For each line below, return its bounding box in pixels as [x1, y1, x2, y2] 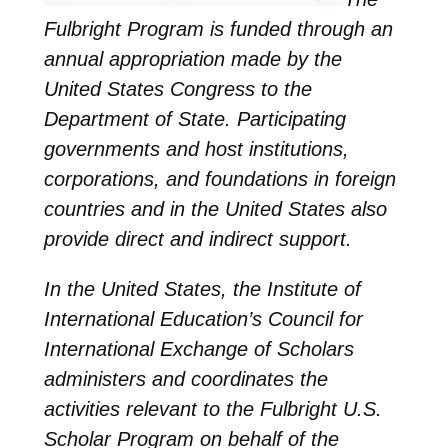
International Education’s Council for [43, 307, 363, 330]
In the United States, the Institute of [43, 277, 361, 300]
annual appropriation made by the [43, 47, 342, 70]
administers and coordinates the [43, 367, 328, 390]
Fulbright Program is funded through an [43, 17, 393, 40]
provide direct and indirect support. [43, 227, 352, 250]
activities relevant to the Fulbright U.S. [43, 397, 382, 420]
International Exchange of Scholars [43, 337, 354, 360]
